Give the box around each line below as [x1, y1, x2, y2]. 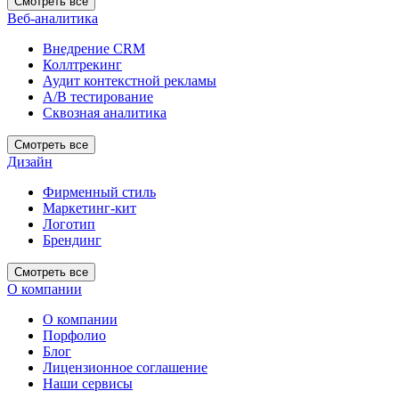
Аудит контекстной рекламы [43, 72, 216, 88]
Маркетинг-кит [43, 199, 136, 216]
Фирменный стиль [43, 183, 156, 199]
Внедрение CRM [43, 40, 145, 56]
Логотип [43, 216, 95, 232]
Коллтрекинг [43, 56, 122, 72]
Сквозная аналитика [43, 104, 167, 120]
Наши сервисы [43, 375, 133, 391]
